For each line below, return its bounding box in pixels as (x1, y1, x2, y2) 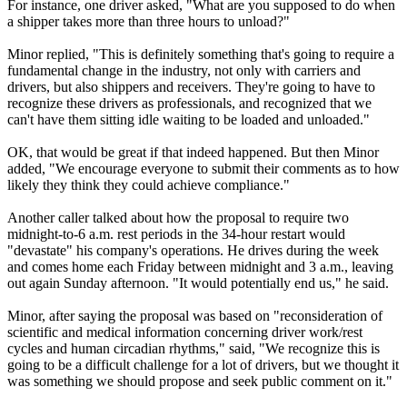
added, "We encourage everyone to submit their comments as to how (7, 161, 400, 177)
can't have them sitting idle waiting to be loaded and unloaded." (7, 112, 370, 128)
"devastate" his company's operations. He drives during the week (7, 243, 379, 259)
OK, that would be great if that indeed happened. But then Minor (7, 144, 379, 161)
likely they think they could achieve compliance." (7, 177, 290, 194)
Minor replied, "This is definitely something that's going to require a (7, 46, 394, 63)
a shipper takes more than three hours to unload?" (7, 14, 290, 30)
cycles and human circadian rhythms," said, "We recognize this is (7, 341, 380, 357)
